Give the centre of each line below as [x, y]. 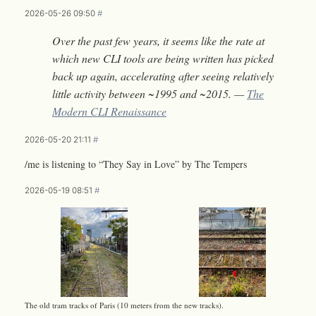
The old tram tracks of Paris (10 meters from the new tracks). [124, 305]
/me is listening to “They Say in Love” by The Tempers [136, 164]
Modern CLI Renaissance [109, 111]
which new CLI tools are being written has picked [163, 58]
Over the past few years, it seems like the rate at [158, 40]
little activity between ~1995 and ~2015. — [150, 93]
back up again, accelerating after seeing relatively [163, 75]
